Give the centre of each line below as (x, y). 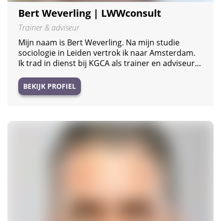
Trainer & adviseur (49, 27)
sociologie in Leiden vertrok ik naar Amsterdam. (107, 53)
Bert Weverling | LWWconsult (90, 13)
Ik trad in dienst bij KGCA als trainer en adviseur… (110, 63)
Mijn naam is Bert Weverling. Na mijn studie (99, 42)
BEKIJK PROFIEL (50, 86)
